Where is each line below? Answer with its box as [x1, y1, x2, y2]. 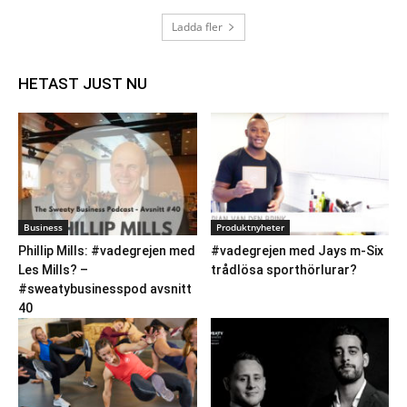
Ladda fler [172, 19, 223, 35]
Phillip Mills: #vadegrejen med [18, 243, 195, 259]
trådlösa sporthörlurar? [210, 263, 357, 278]
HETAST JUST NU [18, 74, 147, 94]
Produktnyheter [215, 221, 284, 234]
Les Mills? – [18, 263, 88, 278]
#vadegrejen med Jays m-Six [210, 243, 383, 259]
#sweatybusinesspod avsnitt [18, 282, 192, 297]
